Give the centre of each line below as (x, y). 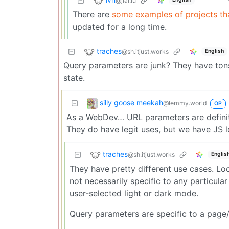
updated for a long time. (120, 26)
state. (74, 77)
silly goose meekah (131, 102)
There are (92, 14)
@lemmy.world (185, 103)
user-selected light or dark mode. (134, 193)
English (214, 51)
